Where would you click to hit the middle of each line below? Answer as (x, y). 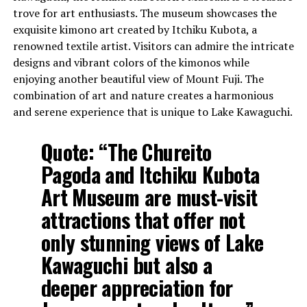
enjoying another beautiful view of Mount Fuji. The (138, 79)
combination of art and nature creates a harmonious (143, 96)
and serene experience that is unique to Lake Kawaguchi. (152, 112)
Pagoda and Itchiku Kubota (150, 175)
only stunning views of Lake (152, 243)
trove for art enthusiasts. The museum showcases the (145, 13)
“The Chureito (153, 152)
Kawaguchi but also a (126, 265)
